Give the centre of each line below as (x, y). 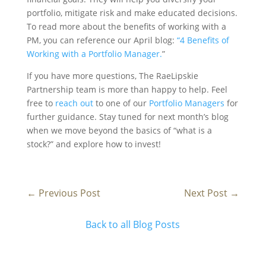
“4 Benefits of (203, 40)
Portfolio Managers (186, 103)
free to (41, 103)
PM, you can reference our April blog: (102, 40)
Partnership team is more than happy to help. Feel (127, 90)
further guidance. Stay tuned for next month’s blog (127, 117)
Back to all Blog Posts (133, 225)
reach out (74, 103)
